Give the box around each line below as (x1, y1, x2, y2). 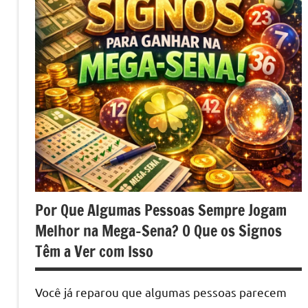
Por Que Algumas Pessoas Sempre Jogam (35, 199, 287, 221)
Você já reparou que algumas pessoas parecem (35, 284, 287, 299)
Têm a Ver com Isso (35, 240, 153, 262)
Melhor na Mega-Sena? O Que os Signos (35, 219, 282, 241)
